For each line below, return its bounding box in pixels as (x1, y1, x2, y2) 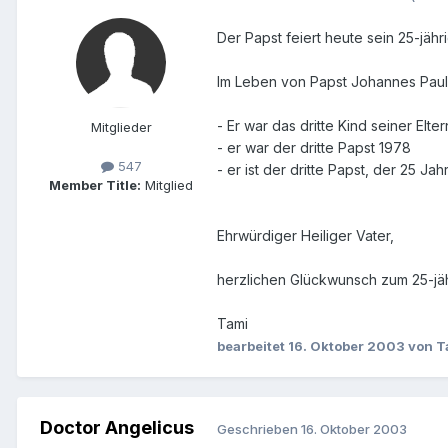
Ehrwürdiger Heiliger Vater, (217, 227, 394, 245)
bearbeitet (217, 338, 288, 355)
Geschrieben (217, 420, 301, 437)
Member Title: (49, 177, 141, 194)
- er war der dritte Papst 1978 (217, 139, 411, 157)
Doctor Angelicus (40, 417, 194, 439)
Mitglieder (90, 119, 152, 136)
